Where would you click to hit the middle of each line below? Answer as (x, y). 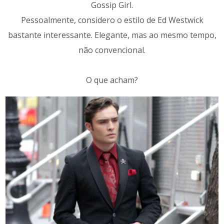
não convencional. (112, 50)
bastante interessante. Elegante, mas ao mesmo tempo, (112, 35)
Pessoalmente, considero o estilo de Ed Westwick (112, 20)
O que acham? (112, 80)
